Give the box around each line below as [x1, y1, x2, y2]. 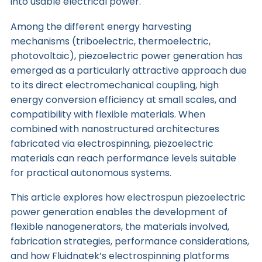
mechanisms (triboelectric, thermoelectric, [10, 34, 211, 48]
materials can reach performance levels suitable [10, 151, 236, 165]
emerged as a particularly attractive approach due [10, 63, 247, 77]
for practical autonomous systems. [10, 166, 171, 180]
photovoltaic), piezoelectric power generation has [10, 49, 243, 63]
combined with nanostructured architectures [10, 122, 219, 136]
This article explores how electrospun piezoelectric [10, 191, 246, 205]
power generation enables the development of [10, 205, 227, 219]
